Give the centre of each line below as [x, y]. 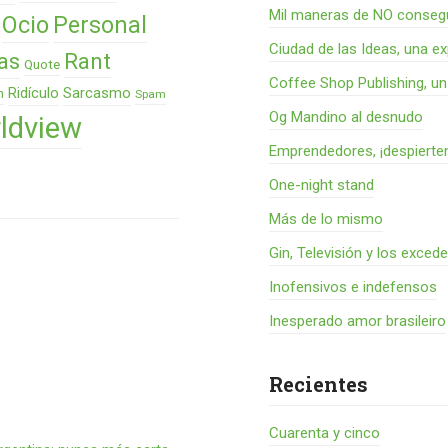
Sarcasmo [97, 93]
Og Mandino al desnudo [346, 117]
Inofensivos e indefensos [353, 287]
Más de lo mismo [326, 219]
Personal [100, 25]
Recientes [319, 384]
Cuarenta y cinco [325, 433]
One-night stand [322, 185]
